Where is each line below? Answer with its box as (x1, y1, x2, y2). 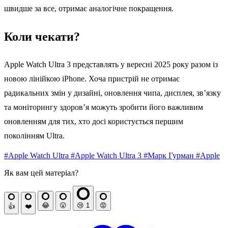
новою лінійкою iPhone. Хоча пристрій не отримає (4, 74, 180, 83)
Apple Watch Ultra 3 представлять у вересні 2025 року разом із (4, 60, 218, 69)
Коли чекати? (4, 30, 80, 44)
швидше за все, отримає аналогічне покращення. (4, 4, 174, 13)
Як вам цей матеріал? (4, 168, 78, 178)
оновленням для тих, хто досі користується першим (4, 117, 183, 126)
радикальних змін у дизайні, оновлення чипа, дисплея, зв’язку (4, 89, 221, 98)
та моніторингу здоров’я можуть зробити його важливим (4, 103, 203, 112)
